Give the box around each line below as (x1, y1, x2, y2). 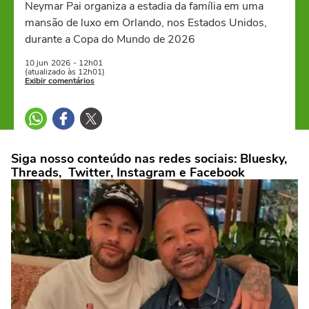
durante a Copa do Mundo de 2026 (25, 32, 195, 47)
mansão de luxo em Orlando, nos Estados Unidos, (25, 15, 267, 30)
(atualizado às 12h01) (25, 66, 105, 77)
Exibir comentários (25, 75, 94, 86)
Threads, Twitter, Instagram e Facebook (11, 164, 245, 181)
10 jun (25, 57, 48, 68)
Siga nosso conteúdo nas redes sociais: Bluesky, (11, 150, 287, 167)
